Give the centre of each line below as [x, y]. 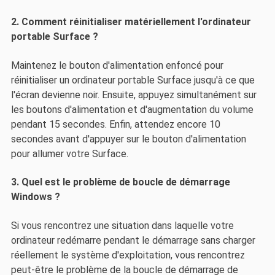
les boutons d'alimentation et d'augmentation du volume [132, 109]
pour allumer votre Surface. [69, 153]
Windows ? [35, 197]
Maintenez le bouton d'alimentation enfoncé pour [117, 65]
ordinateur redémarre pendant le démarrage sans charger [133, 240]
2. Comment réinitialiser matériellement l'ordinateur [131, 22]
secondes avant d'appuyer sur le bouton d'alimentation [128, 139]
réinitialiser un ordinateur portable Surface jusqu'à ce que [133, 80]
